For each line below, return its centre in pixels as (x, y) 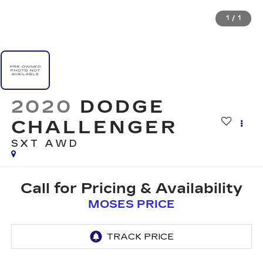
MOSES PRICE (131, 204)
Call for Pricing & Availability (131, 188)
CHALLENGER (94, 128)
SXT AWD (45, 144)
